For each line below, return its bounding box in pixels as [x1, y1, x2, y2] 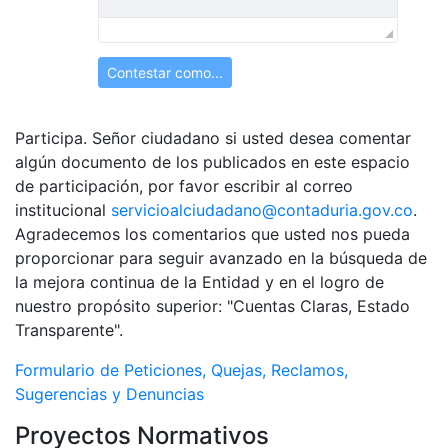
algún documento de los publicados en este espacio [15, 152, 410, 172]
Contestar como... [107, 64, 223, 81]
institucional [15, 200, 111, 220]
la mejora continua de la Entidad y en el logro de [15, 272, 384, 292]
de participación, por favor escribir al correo [15, 176, 353, 196]
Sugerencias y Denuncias [15, 384, 204, 404]
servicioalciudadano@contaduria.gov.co [111, 200, 413, 220]
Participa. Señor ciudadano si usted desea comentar [15, 128, 411, 148]
